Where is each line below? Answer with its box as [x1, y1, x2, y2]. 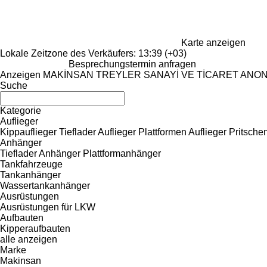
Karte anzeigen [181, 37, 246, 48]
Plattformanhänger [83, 148, 161, 159]
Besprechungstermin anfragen [69, 58, 196, 69]
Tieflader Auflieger [59, 126, 136, 137]
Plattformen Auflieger [138, 126, 226, 137]
